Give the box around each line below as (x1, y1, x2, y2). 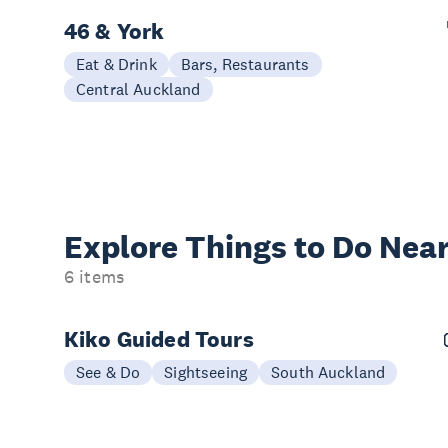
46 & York (64, 17, 165, 45)
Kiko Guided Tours (64, 325, 254, 353)
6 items (64, 266, 125, 288)
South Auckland (271, 362, 386, 382)
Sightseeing (164, 362, 248, 382)
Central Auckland (76, 79, 201, 99)
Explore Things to (64, 228, 332, 266)
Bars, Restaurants (180, 54, 310, 74)
